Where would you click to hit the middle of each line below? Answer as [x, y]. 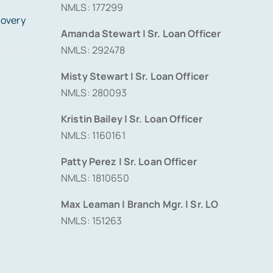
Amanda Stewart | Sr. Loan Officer [141, 34]
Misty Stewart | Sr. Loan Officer [135, 76]
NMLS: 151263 [92, 221]
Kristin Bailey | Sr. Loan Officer [132, 119]
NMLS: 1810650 [95, 178]
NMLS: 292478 [93, 50]
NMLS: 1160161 [93, 136]
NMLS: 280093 [94, 93]
